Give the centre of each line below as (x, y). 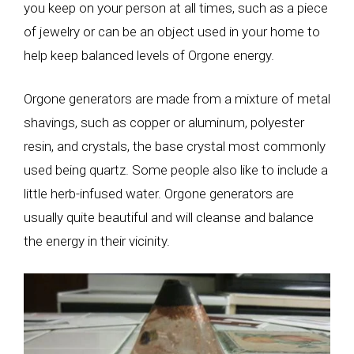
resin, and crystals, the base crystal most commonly (175, 146)
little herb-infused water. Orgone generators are (159, 194)
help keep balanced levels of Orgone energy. (149, 55)
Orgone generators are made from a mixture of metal (177, 99)
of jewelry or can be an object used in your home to (172, 31)
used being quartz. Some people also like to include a (176, 170)
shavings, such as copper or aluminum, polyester (164, 122)
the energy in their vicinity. (97, 241)
